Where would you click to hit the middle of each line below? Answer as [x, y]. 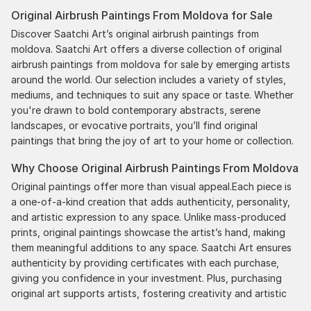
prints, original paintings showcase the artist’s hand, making [148, 232]
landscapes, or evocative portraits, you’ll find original [134, 125]
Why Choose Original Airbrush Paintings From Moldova [155, 168]
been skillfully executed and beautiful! [124, 31]
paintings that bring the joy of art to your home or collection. [152, 140]
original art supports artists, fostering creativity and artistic [149, 293]
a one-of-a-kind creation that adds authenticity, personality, [151, 201]
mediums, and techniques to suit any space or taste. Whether [152, 94]
